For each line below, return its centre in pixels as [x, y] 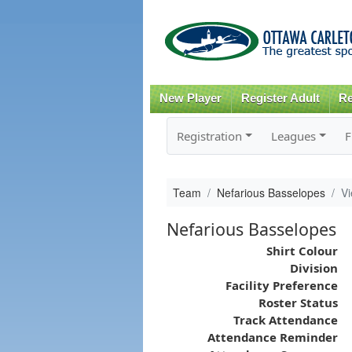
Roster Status [298, 302]
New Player [190, 98]
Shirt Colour [302, 250]
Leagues [293, 136]
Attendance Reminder [272, 337]
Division [313, 268]
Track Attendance [285, 319]
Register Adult [280, 98]
